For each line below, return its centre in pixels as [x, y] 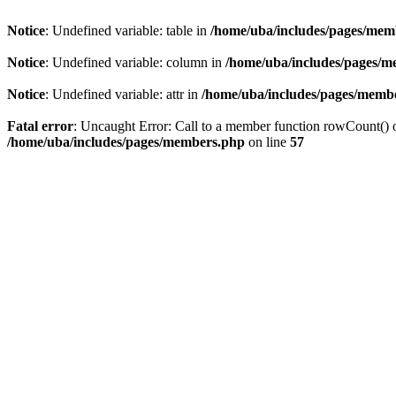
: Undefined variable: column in [135, 62]
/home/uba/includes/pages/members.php [126, 142]
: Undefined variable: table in [128, 30]
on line [267, 142]
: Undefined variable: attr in [123, 94]
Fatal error [40, 126]
